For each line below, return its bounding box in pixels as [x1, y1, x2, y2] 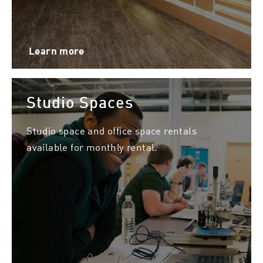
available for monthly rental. [26, 139, 158, 154]
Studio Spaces [26, 92, 134, 112]
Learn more [28, 45, 84, 58]
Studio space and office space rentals [26, 123, 197, 137]
